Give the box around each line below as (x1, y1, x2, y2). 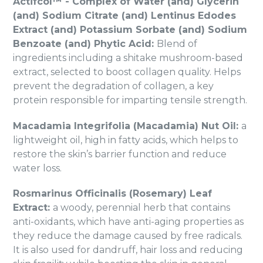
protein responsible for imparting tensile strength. (13, 95, 247, 106)
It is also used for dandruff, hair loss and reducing (13, 244, 243, 256)
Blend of (157, 38, 197, 50)
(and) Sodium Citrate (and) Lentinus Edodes (13, 10, 236, 22)
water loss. (13, 162, 64, 174)
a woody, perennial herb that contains (53, 202, 230, 214)
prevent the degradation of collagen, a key (13, 80, 214, 92)
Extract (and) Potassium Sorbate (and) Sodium (13, 24, 247, 36)
